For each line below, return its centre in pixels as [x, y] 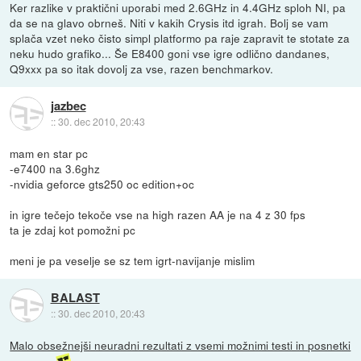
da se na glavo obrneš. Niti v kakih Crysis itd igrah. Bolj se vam [169, 23]
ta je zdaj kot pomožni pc [73, 230]
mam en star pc [49, 154]
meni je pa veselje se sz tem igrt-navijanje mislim [133, 261]
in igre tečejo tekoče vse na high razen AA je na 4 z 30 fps [158, 215]
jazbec [68, 105]
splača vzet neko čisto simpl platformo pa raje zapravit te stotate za [180, 38]
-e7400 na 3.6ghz [55, 169]
